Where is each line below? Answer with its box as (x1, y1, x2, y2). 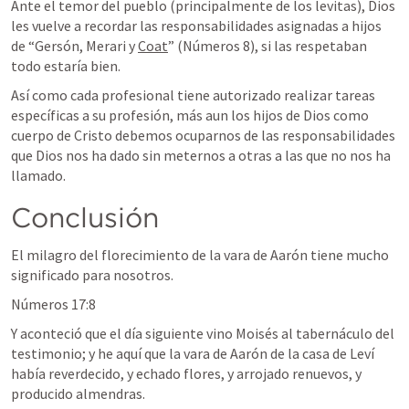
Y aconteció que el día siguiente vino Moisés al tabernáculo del (11, 324, 394, 342)
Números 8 (183, 37, 250, 55)
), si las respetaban (250, 37, 367, 55)
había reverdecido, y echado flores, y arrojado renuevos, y (11, 364, 362, 383)
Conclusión (11, 201, 159, 234)
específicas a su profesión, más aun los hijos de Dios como (11, 106, 369, 124)
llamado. (11, 166, 66, 184)
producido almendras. (11, 384, 145, 403)
